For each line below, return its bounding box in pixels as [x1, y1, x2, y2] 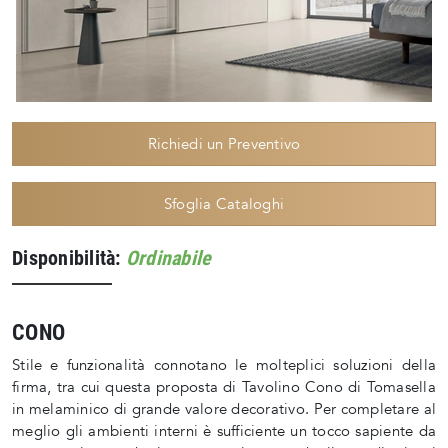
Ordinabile [125, 246, 212, 271]
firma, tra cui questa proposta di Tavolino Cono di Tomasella [12, 377, 436, 398]
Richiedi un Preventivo [147, 134, 301, 155]
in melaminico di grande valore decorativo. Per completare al [12, 399, 436, 420]
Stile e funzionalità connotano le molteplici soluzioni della [12, 355, 436, 376]
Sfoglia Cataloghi [163, 194, 285, 215]
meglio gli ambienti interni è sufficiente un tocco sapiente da [12, 421, 436, 442]
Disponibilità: [12, 246, 126, 271]
